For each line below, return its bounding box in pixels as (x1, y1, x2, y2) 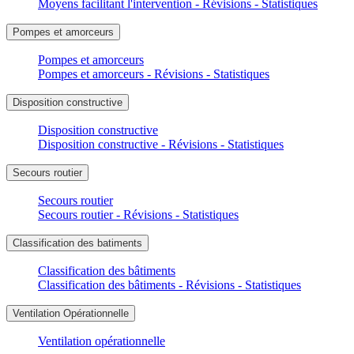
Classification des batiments (13, 236, 142, 249)
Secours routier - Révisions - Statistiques (38, 207, 239, 221)
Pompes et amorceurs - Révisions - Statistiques (38, 66, 269, 81)
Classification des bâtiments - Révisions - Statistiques (38, 277, 301, 292)
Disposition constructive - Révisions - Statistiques (38, 137, 284, 151)
